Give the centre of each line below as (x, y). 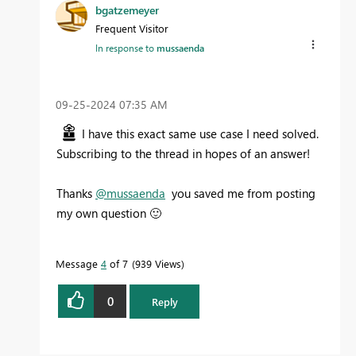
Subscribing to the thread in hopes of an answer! (183, 154)
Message (78, 264)
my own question (103, 213)
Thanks (76, 193)
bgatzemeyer (127, 10)
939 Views (158, 264)
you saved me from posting (240, 193)
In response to (126, 48)
